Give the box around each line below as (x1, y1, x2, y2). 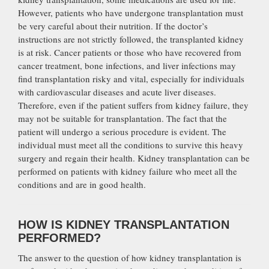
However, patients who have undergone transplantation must (18, 6, 243, 19)
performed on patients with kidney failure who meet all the (18, 165, 237, 177)
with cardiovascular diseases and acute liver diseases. (18, 85, 216, 98)
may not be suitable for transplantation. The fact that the (18, 112, 227, 124)
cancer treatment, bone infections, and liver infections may (18, 59, 236, 71)
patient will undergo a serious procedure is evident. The (18, 125, 226, 138)
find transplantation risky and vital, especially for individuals (18, 72, 244, 85)
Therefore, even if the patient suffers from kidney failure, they (18, 98, 249, 111)
